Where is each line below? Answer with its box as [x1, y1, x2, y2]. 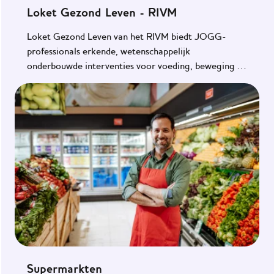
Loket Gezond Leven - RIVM [27, 4, 177, 20]
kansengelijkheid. [27, 75, 97, 86]
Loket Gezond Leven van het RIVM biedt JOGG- [27, 31, 226, 42]
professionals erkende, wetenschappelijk [27, 45, 190, 57]
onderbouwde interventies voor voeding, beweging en [27, 60, 247, 72]
